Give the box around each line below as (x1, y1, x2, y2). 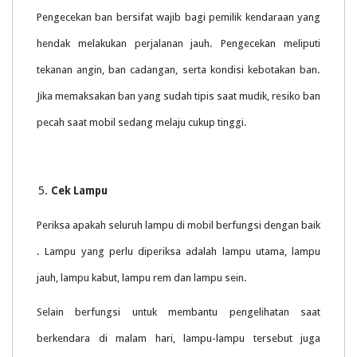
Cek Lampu (51, 185, 108, 198)
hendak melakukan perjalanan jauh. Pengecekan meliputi (37, 37, 320, 50)
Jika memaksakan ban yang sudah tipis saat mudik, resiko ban (37, 90, 320, 103)
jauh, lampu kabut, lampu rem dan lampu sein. (37, 272, 247, 284)
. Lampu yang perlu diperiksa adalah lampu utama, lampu (37, 245, 320, 258)
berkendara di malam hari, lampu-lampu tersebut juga (37, 332, 320, 345)
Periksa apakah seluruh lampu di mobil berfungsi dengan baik (37, 219, 320, 232)
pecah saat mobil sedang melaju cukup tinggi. (37, 116, 247, 129)
